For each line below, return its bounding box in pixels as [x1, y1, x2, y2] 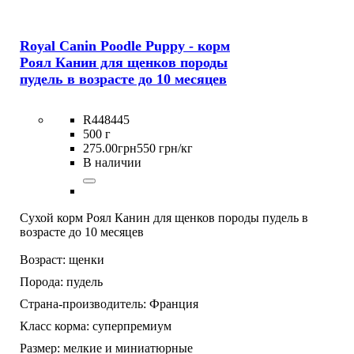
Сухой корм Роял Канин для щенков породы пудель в [20, 210, 308, 224]
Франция [149, 296, 198, 311]
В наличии [83, 155, 141, 169]
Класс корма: [20, 318, 89, 333]
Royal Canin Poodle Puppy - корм [20, 37, 230, 54]
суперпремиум [92, 318, 171, 333]
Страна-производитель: [20, 296, 146, 311]
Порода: [20, 274, 63, 288]
